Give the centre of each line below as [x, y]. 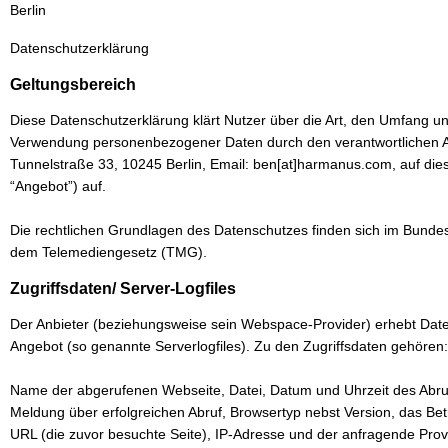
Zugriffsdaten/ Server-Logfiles [123, 288]
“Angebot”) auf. [58, 186]
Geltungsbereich [73, 84]
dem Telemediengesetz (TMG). [108, 252]
